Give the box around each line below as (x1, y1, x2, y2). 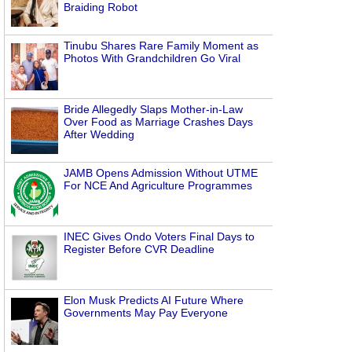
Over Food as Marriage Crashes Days (64, 115, 253, 128)
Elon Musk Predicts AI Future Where (64, 294, 244, 306)
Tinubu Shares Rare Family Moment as (64, 39, 258, 52)
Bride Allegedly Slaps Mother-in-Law (64, 103, 243, 115)
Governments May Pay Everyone (64, 306, 228, 319)
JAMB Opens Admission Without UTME (64, 167, 258, 179)
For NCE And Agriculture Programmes (64, 179, 252, 192)
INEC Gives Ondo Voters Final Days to (64, 230, 255, 243)
